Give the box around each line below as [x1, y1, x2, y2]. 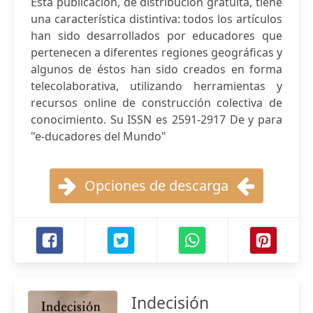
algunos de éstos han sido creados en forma [31, 61, 282, 77]
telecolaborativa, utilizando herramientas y [31, 78, 282, 94]
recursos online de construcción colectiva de [31, 95, 282, 110]
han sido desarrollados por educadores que [31, 28, 282, 43]
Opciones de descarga [85, 176, 228, 195]
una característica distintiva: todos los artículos [31, 11, 282, 27]
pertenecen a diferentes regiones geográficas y [31, 45, 282, 60]
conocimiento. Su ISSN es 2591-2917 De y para [31, 112, 282, 127]
